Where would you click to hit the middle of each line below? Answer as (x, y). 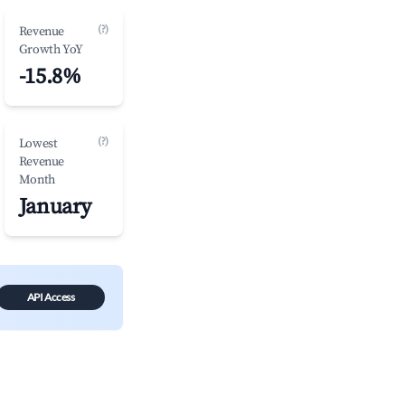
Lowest (38, 144)
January (55, 207)
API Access (51, 297)
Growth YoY (51, 50)
